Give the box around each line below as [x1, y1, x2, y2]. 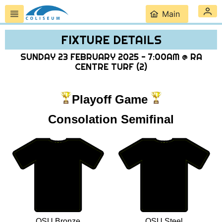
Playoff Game [72, 93, 148, 106]
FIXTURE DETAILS [60, 32, 162, 47]
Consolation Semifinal [48, 112, 174, 126]
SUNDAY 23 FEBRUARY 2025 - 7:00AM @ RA [20, 52, 202, 62]
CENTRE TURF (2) [75, 61, 147, 72]
